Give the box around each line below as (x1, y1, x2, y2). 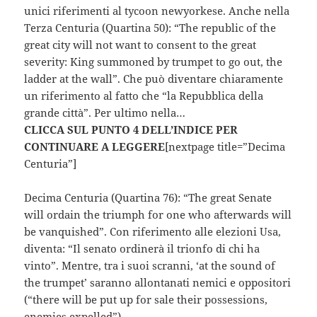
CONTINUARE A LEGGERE (24, 139, 166, 154)
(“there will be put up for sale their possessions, (24, 292, 268, 307)
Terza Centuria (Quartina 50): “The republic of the (24, 21, 277, 35)
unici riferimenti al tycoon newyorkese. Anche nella (24, 4, 290, 18)
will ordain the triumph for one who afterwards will (24, 207, 292, 222)
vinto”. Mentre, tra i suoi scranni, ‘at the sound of (24, 258, 276, 273)
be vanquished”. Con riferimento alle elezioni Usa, (24, 224, 282, 239)
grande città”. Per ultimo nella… (24, 105, 186, 120)
